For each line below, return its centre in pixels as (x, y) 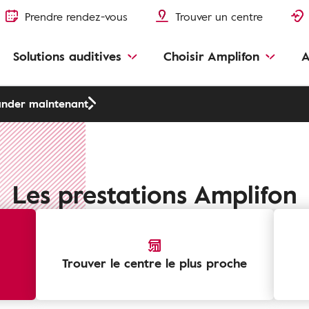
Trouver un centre (219, 17)
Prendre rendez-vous (76, 17)
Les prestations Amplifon (154, 194)
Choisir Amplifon (211, 56)
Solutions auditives (67, 56)
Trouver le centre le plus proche (154, 263)
